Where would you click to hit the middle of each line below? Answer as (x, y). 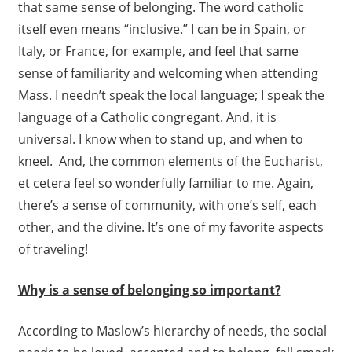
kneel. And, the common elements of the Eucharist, (170, 161)
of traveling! (53, 249)
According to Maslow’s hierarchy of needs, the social (172, 331)
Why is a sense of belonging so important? (149, 290)
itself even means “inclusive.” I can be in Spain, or (162, 29)
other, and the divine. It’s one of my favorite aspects (170, 227)
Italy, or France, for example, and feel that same (158, 51)
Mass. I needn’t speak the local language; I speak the (171, 95)
